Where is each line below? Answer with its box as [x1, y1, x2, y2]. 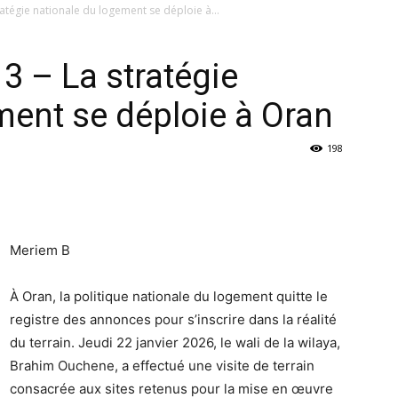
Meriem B [10, 242, 70, 259]
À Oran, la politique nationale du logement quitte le [10, 288, 328, 306]
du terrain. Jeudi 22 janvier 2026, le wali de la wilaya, [10, 334, 340, 352]
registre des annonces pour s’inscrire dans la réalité [10, 311, 337, 329]
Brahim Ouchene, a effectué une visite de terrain [10, 357, 314, 375]
